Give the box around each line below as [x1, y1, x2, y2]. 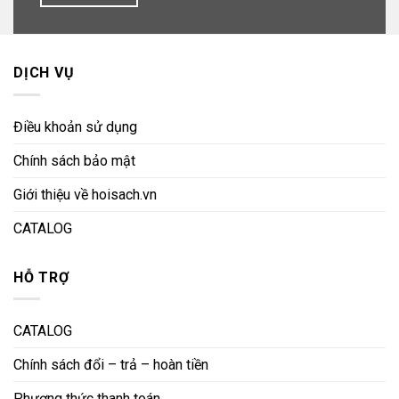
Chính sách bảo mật [13, 151, 135, 169]
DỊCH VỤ [13, 64, 75, 82]
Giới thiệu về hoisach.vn [13, 185, 157, 203]
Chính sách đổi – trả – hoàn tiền [13, 356, 208, 374]
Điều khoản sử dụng [13, 118, 137, 135]
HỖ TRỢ [13, 268, 69, 286]
